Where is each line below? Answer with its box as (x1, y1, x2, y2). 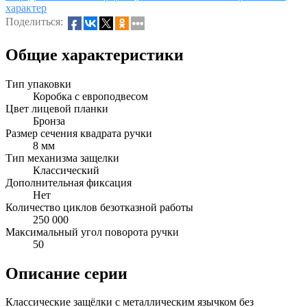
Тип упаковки (5, 77, 71, 90)
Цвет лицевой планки (5, 102, 108, 114)
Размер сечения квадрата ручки (5, 127, 152, 139)
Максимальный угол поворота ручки (5, 225, 179, 238)
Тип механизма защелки (5, 151, 119, 164)
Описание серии (5, 264, 127, 282)
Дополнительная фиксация (5, 176, 132, 188)
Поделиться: (5, 15, 66, 27)
